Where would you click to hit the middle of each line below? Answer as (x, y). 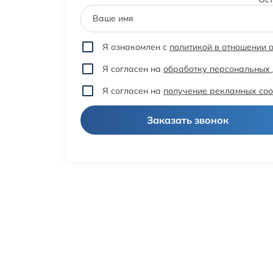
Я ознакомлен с (136, 47)
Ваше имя (113, 19)
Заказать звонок (187, 120)
